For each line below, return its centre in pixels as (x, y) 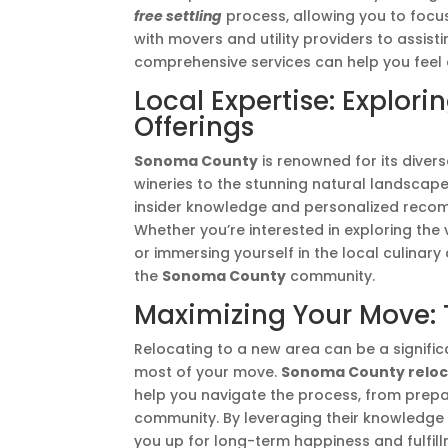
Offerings (194, 127)
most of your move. (208, 372)
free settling (178, 16)
